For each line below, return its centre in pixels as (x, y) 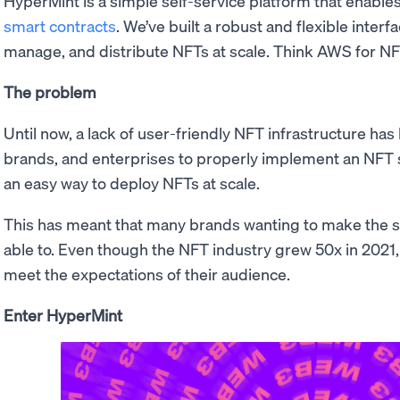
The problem (52, 92)
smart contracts (60, 25)
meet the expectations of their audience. (147, 274)
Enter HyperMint (63, 315)
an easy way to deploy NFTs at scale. (133, 183)
